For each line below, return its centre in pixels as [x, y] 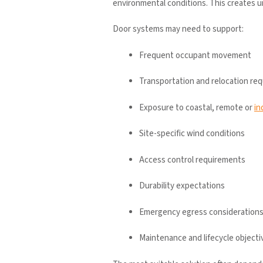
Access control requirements [192, 160]
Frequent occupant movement [195, 55]
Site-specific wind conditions [192, 134]
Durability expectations [182, 186]
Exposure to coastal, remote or [197, 107]
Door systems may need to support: [178, 29]
